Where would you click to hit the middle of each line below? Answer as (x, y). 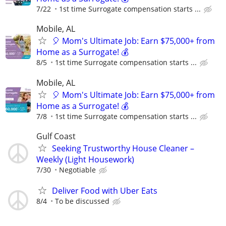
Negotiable (77, 169)
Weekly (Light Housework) (85, 159)
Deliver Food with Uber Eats (105, 191)
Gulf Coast (56, 136)
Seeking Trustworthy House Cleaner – (123, 148)
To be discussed (82, 201)
